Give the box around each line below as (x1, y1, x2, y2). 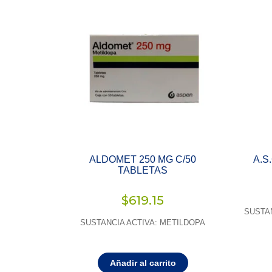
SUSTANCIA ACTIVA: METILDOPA (80, 218, 206, 228)
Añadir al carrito (109, 258, 176, 268)
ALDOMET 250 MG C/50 (89, 154, 197, 165)
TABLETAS (118, 165, 168, 176)
